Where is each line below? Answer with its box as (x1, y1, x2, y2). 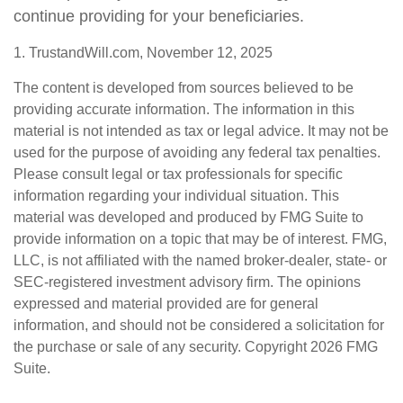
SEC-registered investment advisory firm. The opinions (13, 274, 361, 290)
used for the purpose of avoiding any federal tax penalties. (13, 145, 381, 160)
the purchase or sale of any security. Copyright (13, 339, 310, 354)
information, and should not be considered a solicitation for (13, 318, 384, 333)
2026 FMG (310, 339, 378, 354)
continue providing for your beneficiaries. (13, 7, 304, 25)
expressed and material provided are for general (13, 296, 318, 311)
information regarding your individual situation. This (13, 188, 339, 203)
